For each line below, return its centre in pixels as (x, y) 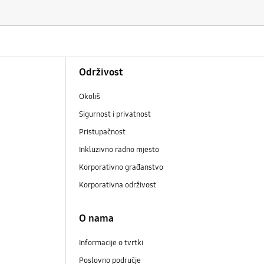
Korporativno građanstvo (122, 168)
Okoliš (90, 97)
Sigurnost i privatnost (115, 115)
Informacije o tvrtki (111, 242)
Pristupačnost (103, 132)
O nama (97, 218)
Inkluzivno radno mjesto (119, 150)
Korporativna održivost (119, 185)
